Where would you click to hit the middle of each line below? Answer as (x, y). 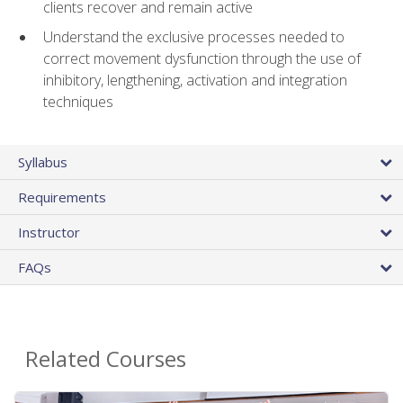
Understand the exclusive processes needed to (194, 36)
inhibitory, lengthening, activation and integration (195, 80)
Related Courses (106, 359)
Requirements (62, 197)
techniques (78, 101)
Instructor (49, 233)
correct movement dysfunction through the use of (202, 58)
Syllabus (43, 162)
